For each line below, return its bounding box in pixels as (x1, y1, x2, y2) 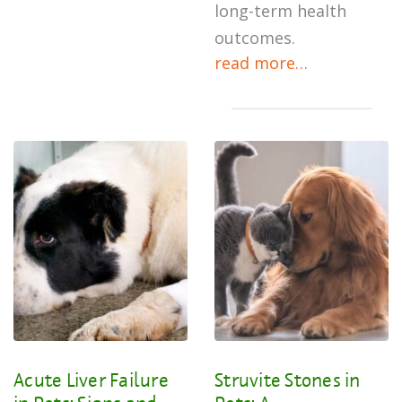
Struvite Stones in (214, 367, 361, 392)
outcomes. (214, 27, 295, 48)
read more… (214, 52, 308, 74)
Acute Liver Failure (13, 367, 169, 392)
